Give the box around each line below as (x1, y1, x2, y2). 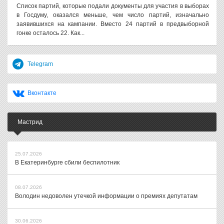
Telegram (27, 60, 53, 67)
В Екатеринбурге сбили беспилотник (15, 159, 119, 166)
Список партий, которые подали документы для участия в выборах (16, 2, 209, 9)
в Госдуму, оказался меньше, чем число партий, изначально (16, 11, 209, 18)
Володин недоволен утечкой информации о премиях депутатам (15, 192, 197, 199)
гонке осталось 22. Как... (16, 29, 84, 36)
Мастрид (17, 118, 42, 125)
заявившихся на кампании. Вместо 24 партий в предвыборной (16, 20, 209, 27)
